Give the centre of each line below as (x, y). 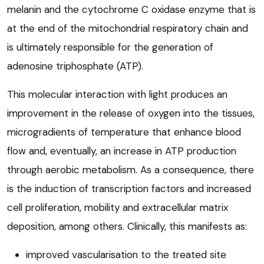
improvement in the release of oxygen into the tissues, (131, 113)
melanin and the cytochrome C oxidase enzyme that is (131, 10)
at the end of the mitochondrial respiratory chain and (128, 29)
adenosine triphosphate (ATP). (75, 66)
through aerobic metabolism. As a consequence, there (131, 170)
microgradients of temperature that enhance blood (124, 132)
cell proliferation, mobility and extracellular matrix (118, 208)
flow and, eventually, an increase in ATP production (122, 151)
